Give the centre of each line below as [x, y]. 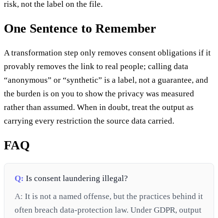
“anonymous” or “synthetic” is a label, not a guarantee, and [106, 80]
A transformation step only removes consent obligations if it [107, 53]
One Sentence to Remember [80, 28]
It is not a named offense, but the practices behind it [113, 196]
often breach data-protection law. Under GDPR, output [108, 210]
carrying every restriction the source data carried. [89, 121]
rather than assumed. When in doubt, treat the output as [99, 107]
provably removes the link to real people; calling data [96, 66]
